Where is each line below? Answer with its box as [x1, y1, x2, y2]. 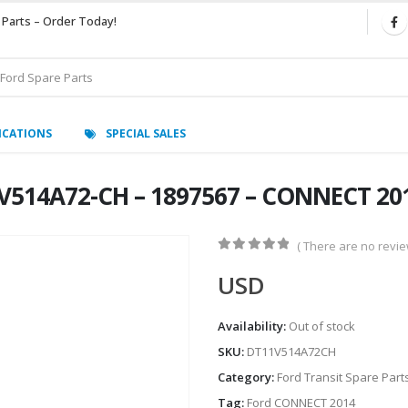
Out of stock [289, 318, 355, 335]
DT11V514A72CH [247, 343, 336, 361]
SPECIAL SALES [106, 125, 186, 141]
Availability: [218, 318, 289, 335]
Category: [218, 369, 277, 386]
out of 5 [228, 255, 303, 268]
